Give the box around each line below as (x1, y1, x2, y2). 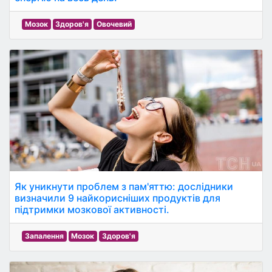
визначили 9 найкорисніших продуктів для (15, 192, 220, 204)
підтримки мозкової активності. (15, 203, 169, 216)
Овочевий (96, 19, 132, 29)
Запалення (24, 231, 64, 240)
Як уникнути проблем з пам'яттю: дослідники (15, 180, 233, 192)
